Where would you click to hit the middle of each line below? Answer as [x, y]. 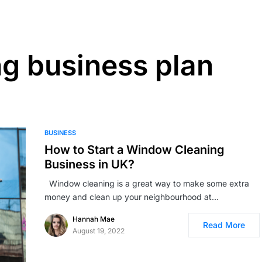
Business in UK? [89, 164]
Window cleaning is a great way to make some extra [147, 183]
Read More [224, 225]
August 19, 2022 [99, 231]
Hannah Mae [94, 219]
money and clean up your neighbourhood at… [132, 197]
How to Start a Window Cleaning [135, 150]
